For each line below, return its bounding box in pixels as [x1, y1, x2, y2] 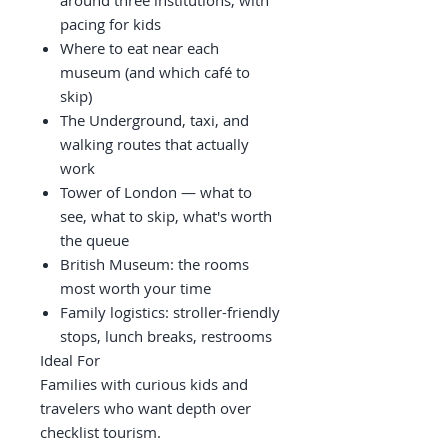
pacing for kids [60, 14, 161, 34]
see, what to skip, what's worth [60, 206, 272, 226]
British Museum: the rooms [60, 254, 249, 274]
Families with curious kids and [40, 374, 248, 394]
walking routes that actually [60, 134, 249, 154]
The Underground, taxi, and [60, 110, 249, 130]
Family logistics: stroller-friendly [60, 302, 280, 322]
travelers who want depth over [40, 398, 251, 418]
